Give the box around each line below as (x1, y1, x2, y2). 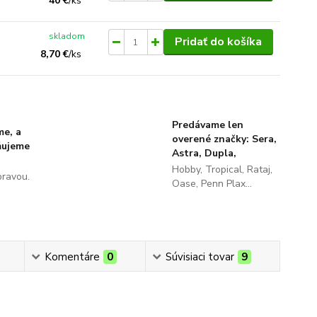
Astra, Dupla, (171, 146, 236, 160)
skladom (49, 30, 86, 42)
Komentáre (44, 250, 100, 264)
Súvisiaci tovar (165, 250, 234, 264)
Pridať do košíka (174, 34, 262, 50)
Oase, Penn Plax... (171, 177, 252, 190)
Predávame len (171, 118, 243, 132)
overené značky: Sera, (171, 132, 277, 146)
